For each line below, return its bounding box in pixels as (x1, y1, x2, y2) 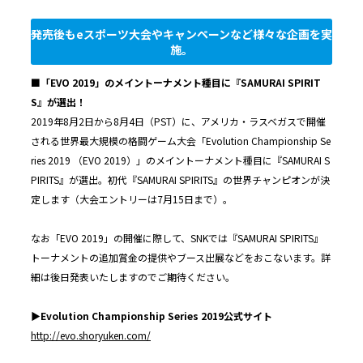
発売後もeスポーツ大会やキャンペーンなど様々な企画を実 (31, 25, 332, 42)
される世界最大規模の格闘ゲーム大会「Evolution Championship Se (31, 133, 331, 147)
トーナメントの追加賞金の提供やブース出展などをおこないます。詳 (31, 250, 331, 264)
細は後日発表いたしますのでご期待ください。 (31, 269, 235, 284)
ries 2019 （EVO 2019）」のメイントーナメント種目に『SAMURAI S (31, 152, 330, 167)
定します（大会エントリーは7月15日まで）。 (31, 191, 233, 206)
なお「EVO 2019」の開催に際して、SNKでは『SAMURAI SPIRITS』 (31, 230, 323, 245)
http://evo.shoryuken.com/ (31, 327, 151, 342)
